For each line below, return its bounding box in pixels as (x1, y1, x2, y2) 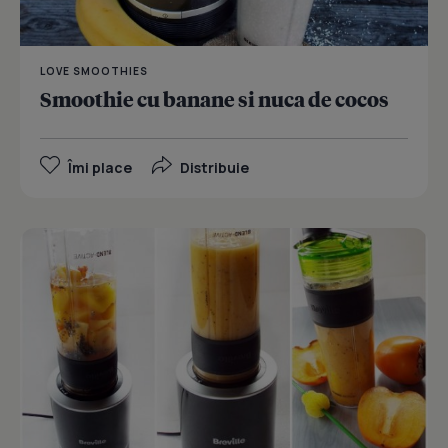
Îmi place (68, 158, 132, 178)
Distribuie (180, 158, 249, 178)
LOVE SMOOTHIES (40, 64, 148, 79)
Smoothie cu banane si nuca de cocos (40, 86, 389, 113)
